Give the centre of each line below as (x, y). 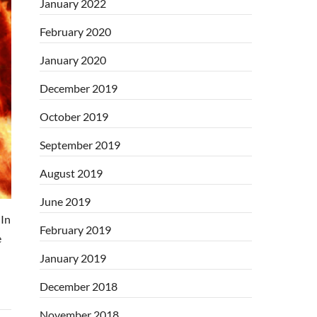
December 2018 (79, 286)
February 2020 (75, 31)
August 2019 (71, 173)
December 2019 (79, 88)
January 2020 (73, 59)
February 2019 (75, 229)
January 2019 (73, 258)
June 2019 (65, 201)
